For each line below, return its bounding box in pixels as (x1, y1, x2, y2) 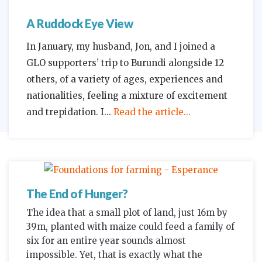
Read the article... (113, 106, 191, 118)
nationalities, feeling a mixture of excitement (26, 90, 227, 102)
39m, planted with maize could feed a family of (26, 221, 235, 233)
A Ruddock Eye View (26, 16, 133, 31)
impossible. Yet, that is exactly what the (26, 249, 202, 261)
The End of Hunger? (26, 187, 127, 201)
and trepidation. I (26, 106, 104, 118)
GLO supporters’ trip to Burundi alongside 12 (26, 57, 224, 69)
